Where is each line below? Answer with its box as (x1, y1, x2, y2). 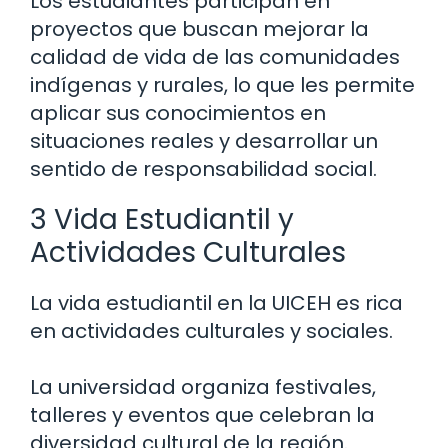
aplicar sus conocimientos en (30, 99, 326, 128)
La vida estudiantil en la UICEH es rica (30, 289, 403, 318)
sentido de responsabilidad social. (30, 155, 377, 184)
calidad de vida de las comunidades (30, 43, 400, 72)
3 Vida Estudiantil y (30, 200, 294, 240)
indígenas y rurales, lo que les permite (30, 71, 415, 100)
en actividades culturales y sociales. (30, 317, 393, 346)
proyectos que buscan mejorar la (30, 15, 369, 44)
